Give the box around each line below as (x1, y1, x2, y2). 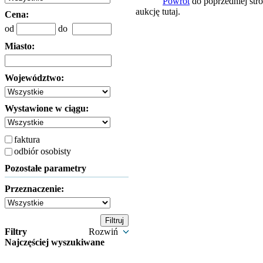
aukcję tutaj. (136, 6, 180, 16)
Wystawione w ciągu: (5, 103, 89, 113)
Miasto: (5, 41, 35, 51)
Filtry (5, 227, 27, 237)
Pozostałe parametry (5, 163, 86, 173)
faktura (14, 134, 40, 144)
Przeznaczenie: (5, 184, 64, 194)
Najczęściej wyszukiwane (5, 237, 104, 247)
